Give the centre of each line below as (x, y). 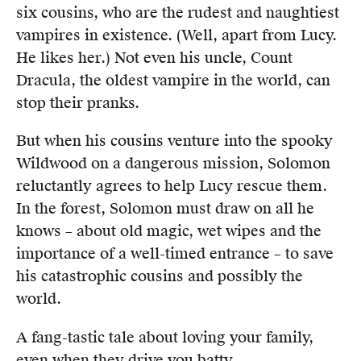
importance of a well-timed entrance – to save (175, 254)
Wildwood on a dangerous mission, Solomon (173, 164)
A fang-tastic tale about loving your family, (165, 337)
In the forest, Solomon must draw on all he (165, 209)
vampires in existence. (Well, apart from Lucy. (176, 35)
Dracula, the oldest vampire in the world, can (173, 81)
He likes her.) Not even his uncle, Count (154, 58)
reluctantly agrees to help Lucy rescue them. (172, 186)
